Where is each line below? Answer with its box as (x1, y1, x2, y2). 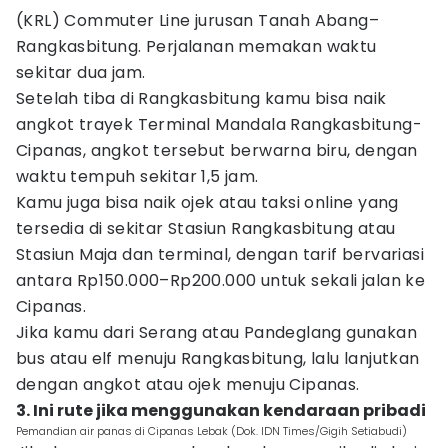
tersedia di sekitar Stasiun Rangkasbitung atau (16, 217, 396, 240)
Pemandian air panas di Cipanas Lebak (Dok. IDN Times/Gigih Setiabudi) (16, 423, 407, 439)
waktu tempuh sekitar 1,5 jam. (16, 165, 259, 188)
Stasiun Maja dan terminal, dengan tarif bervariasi (16, 243, 424, 266)
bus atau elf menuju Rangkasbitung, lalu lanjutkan (16, 347, 420, 370)
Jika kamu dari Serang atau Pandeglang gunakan (16, 321, 417, 344)
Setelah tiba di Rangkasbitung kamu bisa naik (16, 87, 387, 110)
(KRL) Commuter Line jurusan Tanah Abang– (16, 9, 379, 32)
